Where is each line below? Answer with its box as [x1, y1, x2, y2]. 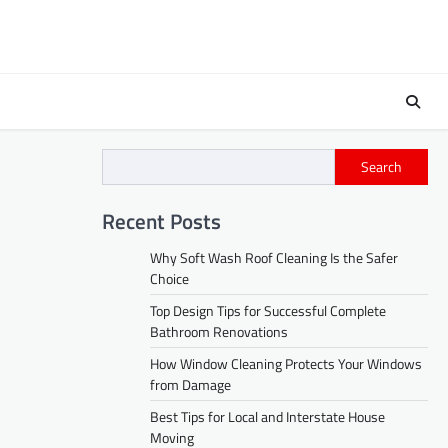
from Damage [150, 373, 231, 395]
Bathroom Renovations [150, 320, 288, 342]
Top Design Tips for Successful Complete [150, 299, 386, 321]
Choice [150, 267, 189, 289]
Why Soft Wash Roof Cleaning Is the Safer [150, 246, 398, 268]
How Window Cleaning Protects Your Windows [150, 352, 422, 374]
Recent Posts [102, 204, 221, 237]
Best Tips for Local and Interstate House [150, 405, 385, 427]
